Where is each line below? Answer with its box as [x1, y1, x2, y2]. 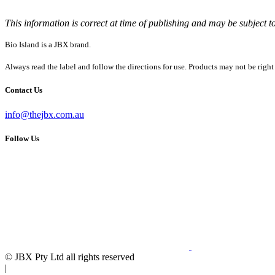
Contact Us [5, 85, 42, 95]
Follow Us [5, 133, 39, 143]
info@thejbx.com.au [5, 109, 84, 120]
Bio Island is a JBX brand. [5, 40, 91, 50]
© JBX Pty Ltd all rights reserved [5, 251, 134, 262]
